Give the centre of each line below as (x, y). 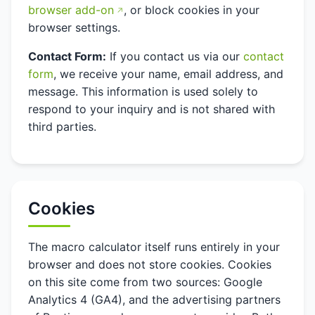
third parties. (62, 127)
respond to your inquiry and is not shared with (152, 109)
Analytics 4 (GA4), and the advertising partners (154, 300)
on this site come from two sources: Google (145, 282)
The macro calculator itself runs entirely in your (154, 247)
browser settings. (74, 27)
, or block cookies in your (192, 10)
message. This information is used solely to (143, 91)
